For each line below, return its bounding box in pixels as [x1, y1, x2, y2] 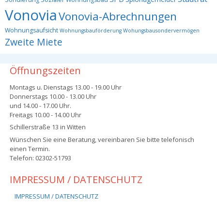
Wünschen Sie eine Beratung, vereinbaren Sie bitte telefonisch [10, 135, 194, 144]
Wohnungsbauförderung [60, 27, 122, 34]
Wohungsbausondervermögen [123, 27, 200, 34]
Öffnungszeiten [10, 63, 81, 77]
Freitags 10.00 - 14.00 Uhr [10, 110, 81, 119]
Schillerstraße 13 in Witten [10, 123, 86, 132]
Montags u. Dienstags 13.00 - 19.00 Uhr [10, 82, 122, 92]
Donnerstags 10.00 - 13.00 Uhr [10, 92, 96, 101]
